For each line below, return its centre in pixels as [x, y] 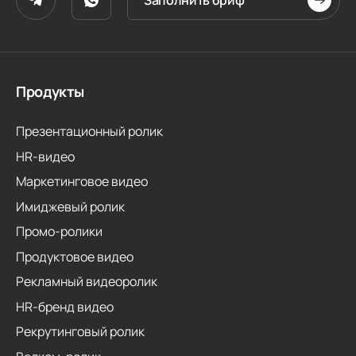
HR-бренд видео [65, 306]
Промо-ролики [59, 231]
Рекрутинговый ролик [80, 331]
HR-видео [45, 156]
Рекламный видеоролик [87, 281]
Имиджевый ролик [70, 206]
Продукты [50, 91]
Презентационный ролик [89, 131]
